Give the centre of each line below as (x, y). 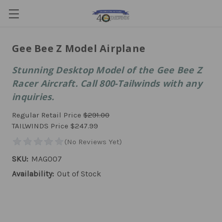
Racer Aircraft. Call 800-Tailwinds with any (107, 83)
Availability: (33, 174)
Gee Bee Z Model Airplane (79, 48)
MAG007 (47, 159)
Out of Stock (79, 174)
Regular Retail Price (48, 115)
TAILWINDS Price (41, 126)
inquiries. (33, 97)
